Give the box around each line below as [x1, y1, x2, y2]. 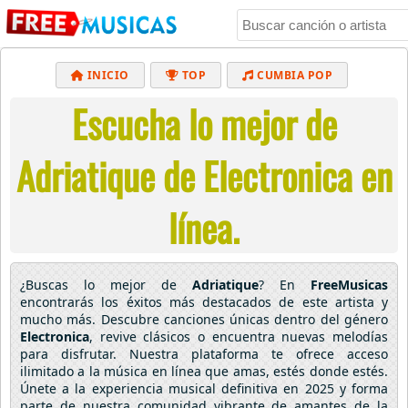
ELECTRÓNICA [111, 174, 198, 189]
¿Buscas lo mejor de [20, 276, 192, 293]
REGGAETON [50, 138, 127, 154]
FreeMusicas [311, 276, 388, 293]
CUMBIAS [245, 174, 302, 189]
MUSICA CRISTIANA [238, 103, 355, 118]
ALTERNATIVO [278, 138, 363, 154]
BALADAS [174, 138, 231, 154]
